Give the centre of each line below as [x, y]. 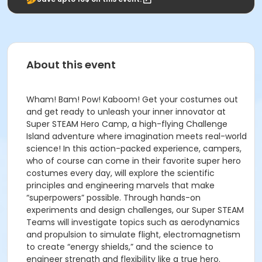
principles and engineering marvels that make [120, 185]
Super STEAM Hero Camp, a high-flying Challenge [127, 124]
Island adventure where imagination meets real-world [137, 136]
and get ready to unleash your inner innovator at [126, 112]
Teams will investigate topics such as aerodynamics [133, 222]
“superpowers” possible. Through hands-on [113, 198]
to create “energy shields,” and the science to [120, 247]
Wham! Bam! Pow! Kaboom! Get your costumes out [132, 99]
